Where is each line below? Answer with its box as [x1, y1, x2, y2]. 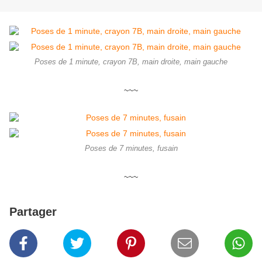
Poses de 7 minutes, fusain [84, 144, 178, 153]
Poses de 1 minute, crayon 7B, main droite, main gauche [35, 58, 227, 67]
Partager [9, 205, 57, 219]
